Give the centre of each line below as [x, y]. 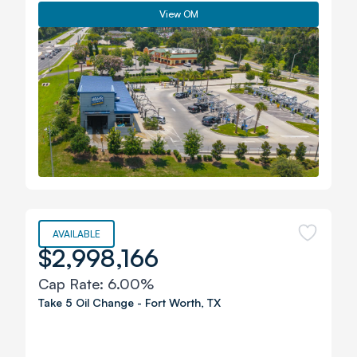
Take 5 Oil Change [86, 302]
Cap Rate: [73, 284]
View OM [178, 14]
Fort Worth [173, 302]
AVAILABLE [76, 234]
